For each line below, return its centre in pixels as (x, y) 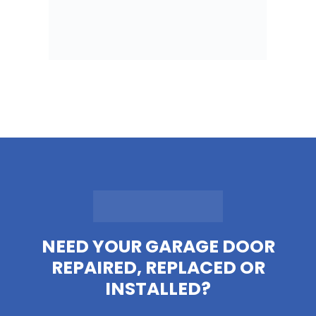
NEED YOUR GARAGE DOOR (158, 246)
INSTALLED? (158, 288)
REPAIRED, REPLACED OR (158, 267)
